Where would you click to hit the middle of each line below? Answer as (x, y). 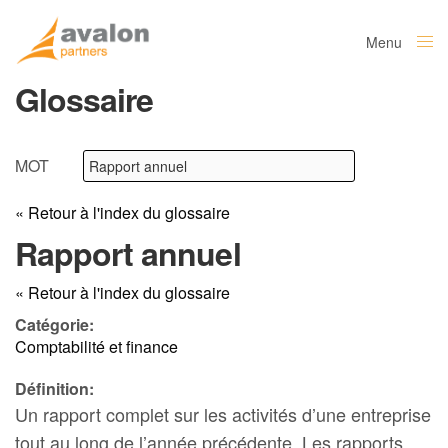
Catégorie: (54, 324)
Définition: (54, 388)
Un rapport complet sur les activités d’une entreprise (223, 414)
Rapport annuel (128, 253)
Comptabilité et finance (96, 346)
